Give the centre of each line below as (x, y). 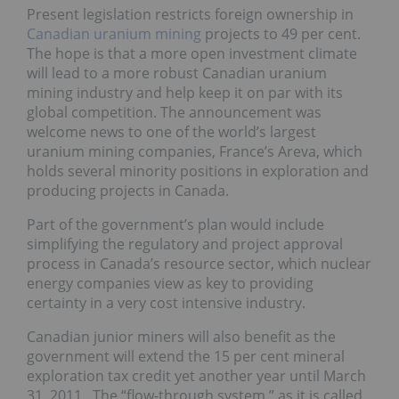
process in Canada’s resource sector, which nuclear (199, 264)
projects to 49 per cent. (281, 34)
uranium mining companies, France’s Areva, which (195, 152)
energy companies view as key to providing (170, 284)
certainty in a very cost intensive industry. (166, 303)
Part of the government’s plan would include (175, 225)
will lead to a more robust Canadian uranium (177, 73)
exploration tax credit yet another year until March (196, 376)
